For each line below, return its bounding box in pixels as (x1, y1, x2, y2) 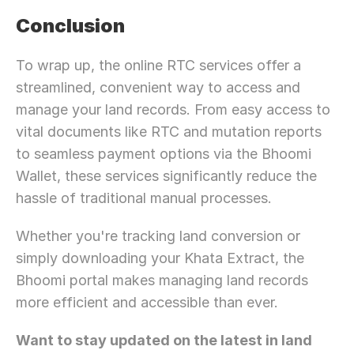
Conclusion (16, 14, 125, 37)
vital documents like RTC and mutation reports (16, 123, 322, 140)
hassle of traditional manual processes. (16, 190, 272, 206)
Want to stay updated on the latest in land (16, 332, 312, 348)
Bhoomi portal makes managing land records (16, 272, 308, 288)
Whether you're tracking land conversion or (16, 228, 300, 244)
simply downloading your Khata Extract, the (16, 250, 304, 266)
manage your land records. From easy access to (16, 101, 330, 118)
